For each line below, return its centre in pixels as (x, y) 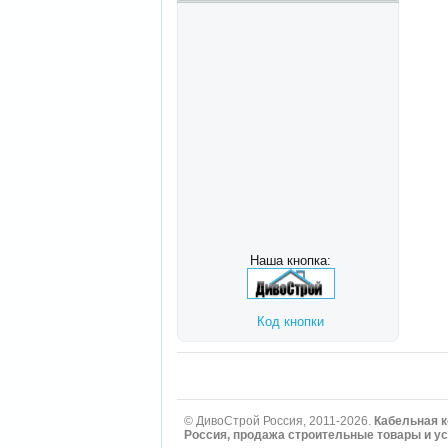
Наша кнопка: (291, 260)
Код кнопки (291, 321)
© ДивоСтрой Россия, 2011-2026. (279, 420)
